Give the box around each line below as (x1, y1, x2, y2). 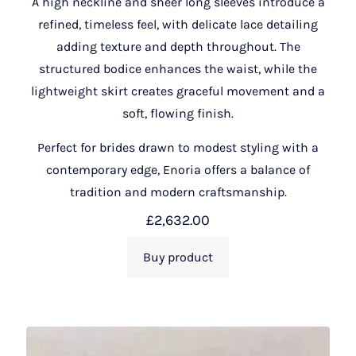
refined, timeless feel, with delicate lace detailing (38, 16, 318, 32)
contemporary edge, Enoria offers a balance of (46, 161, 310, 177)
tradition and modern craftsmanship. (69, 184, 287, 199)
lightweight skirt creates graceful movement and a (31, 83, 325, 99)
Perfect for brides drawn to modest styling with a (37, 139, 319, 155)
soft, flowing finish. (122, 105, 234, 121)
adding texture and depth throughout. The (56, 38, 300, 54)
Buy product (143, 249, 213, 265)
